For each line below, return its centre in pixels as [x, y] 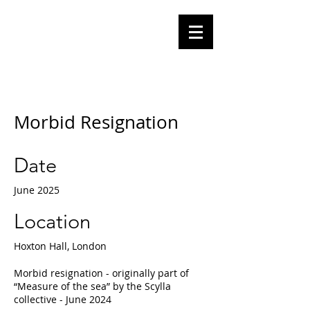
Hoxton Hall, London [60, 246]
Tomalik [88, 51]
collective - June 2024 [63, 299]
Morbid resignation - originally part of [101, 273]
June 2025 [37, 190]
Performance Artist [89, 75]
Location [52, 221]
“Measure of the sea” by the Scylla [92, 286]
